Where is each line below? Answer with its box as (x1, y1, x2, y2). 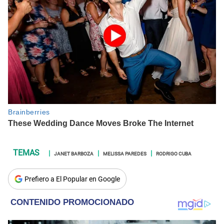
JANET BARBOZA (54, 149, 93, 157)
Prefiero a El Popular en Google (24, 175, 120, 183)
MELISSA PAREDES (103, 149, 146, 157)
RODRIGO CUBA (156, 149, 191, 157)
